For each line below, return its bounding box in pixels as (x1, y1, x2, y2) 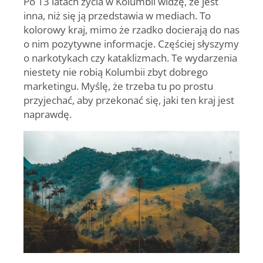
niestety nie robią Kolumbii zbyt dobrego (23, 64, 208, 79)
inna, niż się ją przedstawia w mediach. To (23, 8, 211, 22)
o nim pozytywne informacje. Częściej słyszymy (23, 36, 239, 50)
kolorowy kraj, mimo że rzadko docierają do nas (23, 22, 240, 36)
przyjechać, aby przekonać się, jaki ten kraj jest (23, 92, 234, 107)
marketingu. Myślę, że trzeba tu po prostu (23, 78, 213, 93)
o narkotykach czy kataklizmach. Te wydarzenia (23, 50, 237, 65)
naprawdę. (23, 106, 72, 121)
